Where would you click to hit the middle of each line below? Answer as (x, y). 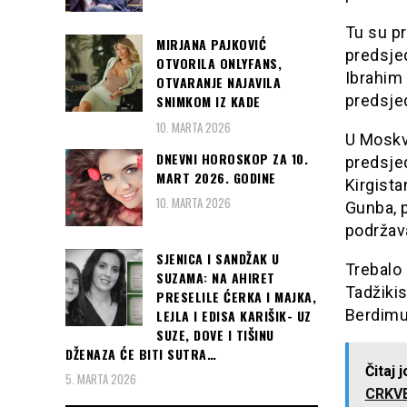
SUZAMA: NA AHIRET (216, 277)
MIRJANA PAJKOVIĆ (211, 45)
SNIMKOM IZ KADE (208, 102)
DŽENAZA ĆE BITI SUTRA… (141, 353)
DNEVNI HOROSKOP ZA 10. (232, 158)
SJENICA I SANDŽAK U (218, 258)
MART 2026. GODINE (216, 177)
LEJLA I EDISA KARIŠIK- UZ (234, 315)
